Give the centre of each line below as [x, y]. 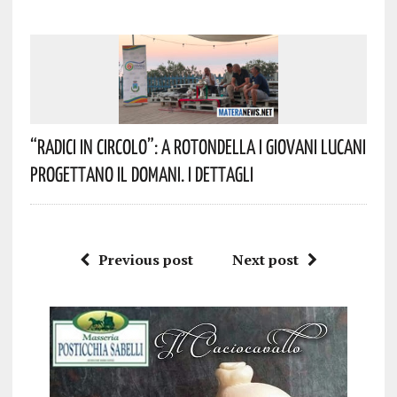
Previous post [145, 259]
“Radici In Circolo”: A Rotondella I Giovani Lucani [198, 146]
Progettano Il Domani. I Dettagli [141, 173]
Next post [265, 259]
